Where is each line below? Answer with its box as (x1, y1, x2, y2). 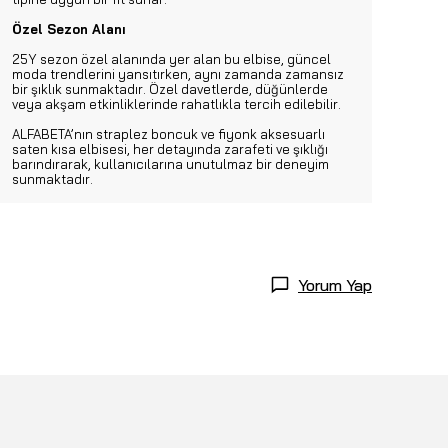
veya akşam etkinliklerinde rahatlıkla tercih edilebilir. (12, 96, 341, 112)
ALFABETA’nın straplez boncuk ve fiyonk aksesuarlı (12, 126, 325, 142)
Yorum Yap (298, 275, 372, 295)
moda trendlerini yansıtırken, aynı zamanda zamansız (12, 66, 344, 82)
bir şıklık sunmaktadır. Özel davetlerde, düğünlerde (12, 81, 328, 97)
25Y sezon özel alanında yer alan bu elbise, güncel (12, 51, 331, 67)
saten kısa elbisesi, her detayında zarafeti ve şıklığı (12, 141, 328, 157)
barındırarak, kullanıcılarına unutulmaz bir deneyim (12, 156, 329, 172)
